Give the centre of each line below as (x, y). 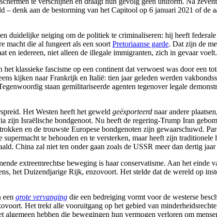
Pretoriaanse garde (140, 44)
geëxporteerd (132, 111)
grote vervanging (41, 197)
